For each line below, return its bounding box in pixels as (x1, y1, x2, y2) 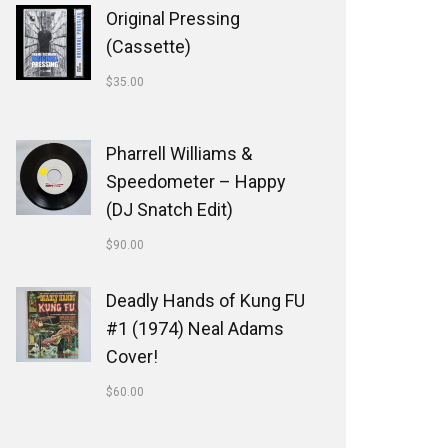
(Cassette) (106, 36, 191, 57)
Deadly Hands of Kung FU (106, 290, 305, 311)
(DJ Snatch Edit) (106, 199, 233, 220)
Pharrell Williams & (106, 143, 252, 164)
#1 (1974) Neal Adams (106, 318, 284, 339)
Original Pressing (106, 8, 240, 29)
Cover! (106, 346, 158, 367)
